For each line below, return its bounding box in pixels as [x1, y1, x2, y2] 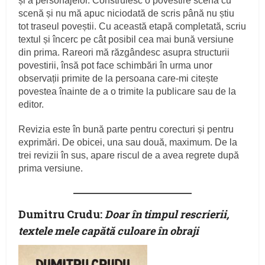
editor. [18, 99, 44, 110]
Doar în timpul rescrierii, [105, 207, 230, 222]
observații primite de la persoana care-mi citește [18, 73, 219, 84]
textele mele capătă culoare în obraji [18, 224, 199, 238]
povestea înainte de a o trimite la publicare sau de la [18, 86, 237, 97]
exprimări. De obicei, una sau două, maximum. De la [18, 137, 238, 148]
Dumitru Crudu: [18, 207, 105, 222]
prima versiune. [18, 163, 83, 174]
